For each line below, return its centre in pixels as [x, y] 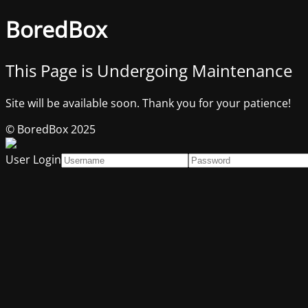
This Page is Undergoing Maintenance [149, 70]
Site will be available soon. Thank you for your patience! [148, 103]
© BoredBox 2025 [51, 129]
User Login [33, 159]
